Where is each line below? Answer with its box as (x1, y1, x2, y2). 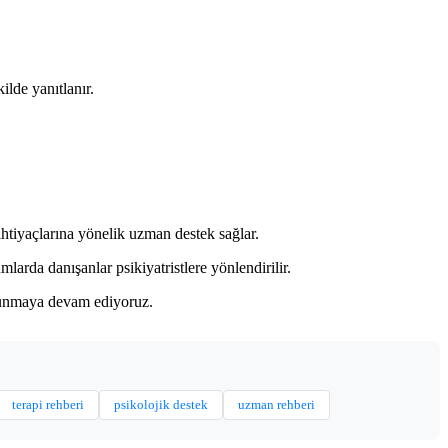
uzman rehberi (238, 396, 315, 412)
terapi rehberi (12, 396, 84, 412)
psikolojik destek (114, 396, 208, 412)
